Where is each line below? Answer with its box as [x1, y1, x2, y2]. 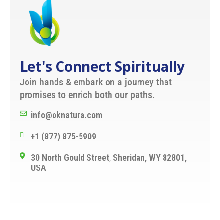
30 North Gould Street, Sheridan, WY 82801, [30, 152, 187, 163]
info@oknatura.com [30, 110, 102, 121]
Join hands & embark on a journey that [20, 76, 172, 88]
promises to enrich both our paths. [20, 88, 155, 101]
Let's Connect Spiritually [20, 56, 185, 76]
